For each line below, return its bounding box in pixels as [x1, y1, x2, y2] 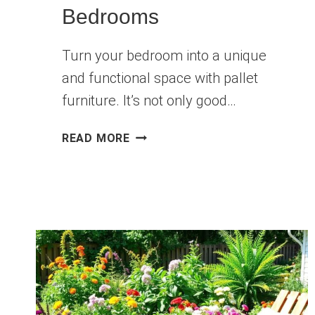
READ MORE [61, 131, 130, 146]
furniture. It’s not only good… [61, 92, 236, 110]
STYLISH [129, 145, 181, 159]
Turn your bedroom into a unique [61, 47, 266, 65]
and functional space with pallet [61, 70, 258, 87]
